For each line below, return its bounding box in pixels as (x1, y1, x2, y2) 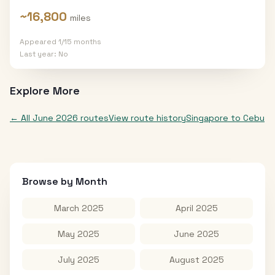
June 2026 (33, 112, 78, 123)
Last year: (20, 49, 58, 59)
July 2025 (58, 254, 99, 265)
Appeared (20, 37, 58, 47)
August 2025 (169, 254, 224, 265)
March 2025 (53, 203, 104, 214)
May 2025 (58, 228, 99, 239)
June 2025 (174, 228, 219, 239)
